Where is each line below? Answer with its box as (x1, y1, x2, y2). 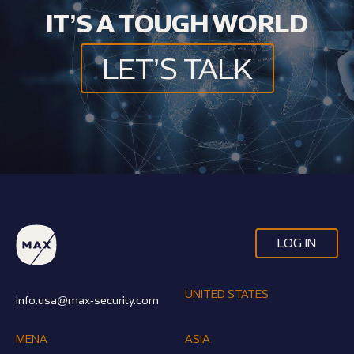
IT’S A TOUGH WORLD (46, 8, 308, 39)
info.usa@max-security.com (16, 293, 159, 307)
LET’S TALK (102, 51, 252, 85)
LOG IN (277, 235, 316, 250)
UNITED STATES (185, 287, 269, 300)
